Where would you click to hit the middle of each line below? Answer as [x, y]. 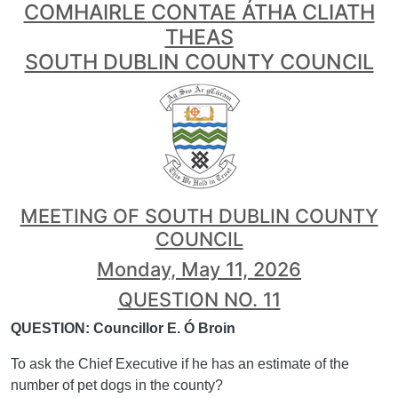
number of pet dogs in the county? [117, 385]
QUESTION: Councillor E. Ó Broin [123, 328]
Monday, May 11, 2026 [199, 269]
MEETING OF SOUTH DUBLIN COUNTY [199, 216]
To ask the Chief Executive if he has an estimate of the [180, 364]
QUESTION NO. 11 [199, 299]
